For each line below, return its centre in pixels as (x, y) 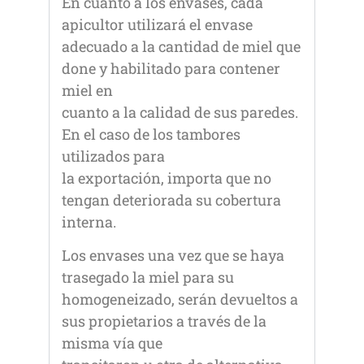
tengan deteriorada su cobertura (171, 199)
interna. (89, 221)
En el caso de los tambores (151, 134)
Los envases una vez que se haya (173, 255)
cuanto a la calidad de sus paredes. (180, 112)
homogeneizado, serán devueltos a (180, 299)
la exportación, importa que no (167, 178)
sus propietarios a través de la (164, 321)
